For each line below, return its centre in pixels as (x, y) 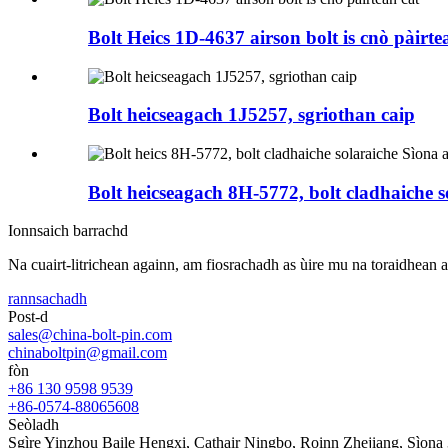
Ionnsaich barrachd (68, 231)
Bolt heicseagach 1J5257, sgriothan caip (251, 115)
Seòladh (33, 425)
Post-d (28, 317)
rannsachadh (47, 299)
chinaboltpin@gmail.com (87, 353)
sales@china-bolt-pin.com (90, 335)
